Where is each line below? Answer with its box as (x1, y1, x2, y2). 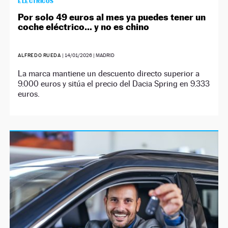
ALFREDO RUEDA (18, 52, 61, 58)
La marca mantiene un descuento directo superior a (18, 68, 200, 78)
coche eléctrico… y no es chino (18, 21, 150, 32)
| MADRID (92, 52, 115, 58)
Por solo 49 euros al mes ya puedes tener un (18, 11, 206, 22)
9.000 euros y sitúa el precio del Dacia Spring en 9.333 (18, 78, 210, 89)
